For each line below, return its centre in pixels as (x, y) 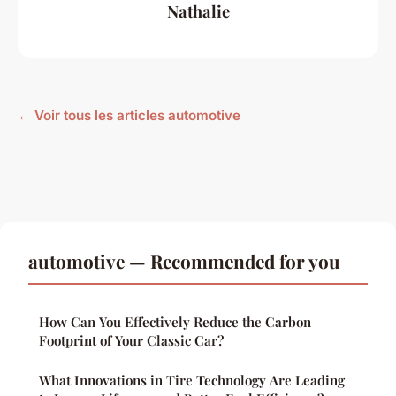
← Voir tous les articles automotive (129, 116)
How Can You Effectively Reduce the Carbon (175, 322)
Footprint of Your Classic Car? (131, 341)
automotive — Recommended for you (184, 261)
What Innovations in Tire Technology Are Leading (192, 381)
